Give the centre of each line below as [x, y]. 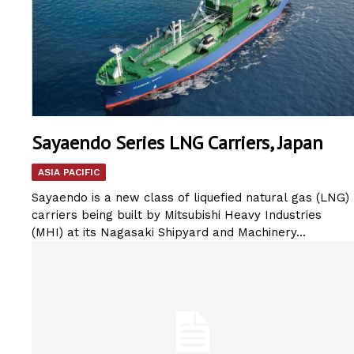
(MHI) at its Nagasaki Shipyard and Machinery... [169, 233]
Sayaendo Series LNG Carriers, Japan [177, 143]
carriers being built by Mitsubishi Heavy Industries [177, 215]
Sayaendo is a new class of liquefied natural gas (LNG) [190, 198]
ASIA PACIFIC [69, 173]
